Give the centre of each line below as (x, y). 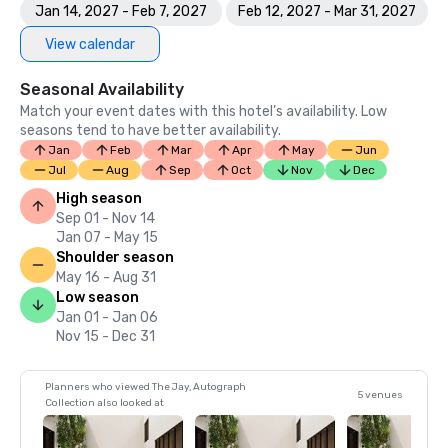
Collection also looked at (104, 403)
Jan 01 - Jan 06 (107, 317)
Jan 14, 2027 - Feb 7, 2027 (121, 11)
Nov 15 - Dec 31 (105, 336)
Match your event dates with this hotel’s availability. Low (203, 111)
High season (99, 198)
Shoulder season (115, 257)
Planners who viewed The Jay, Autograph (145, 387)
